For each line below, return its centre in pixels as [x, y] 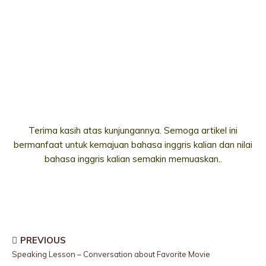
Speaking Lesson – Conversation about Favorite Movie [111, 254]
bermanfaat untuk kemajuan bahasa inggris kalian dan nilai [133, 145]
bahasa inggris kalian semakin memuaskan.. [133, 159]
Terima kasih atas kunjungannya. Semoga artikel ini [133, 130]
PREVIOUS [43, 240]
